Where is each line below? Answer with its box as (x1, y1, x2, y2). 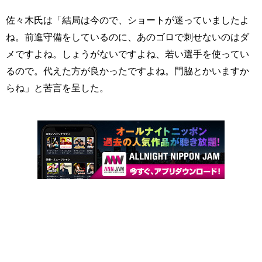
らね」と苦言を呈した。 (6, 82, 109, 94)
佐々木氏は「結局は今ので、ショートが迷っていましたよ (6, 15, 249, 26)
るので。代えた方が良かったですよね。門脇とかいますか (6, 65, 249, 77)
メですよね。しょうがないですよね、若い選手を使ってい (6, 49, 249, 60)
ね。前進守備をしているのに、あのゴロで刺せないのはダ (6, 32, 249, 43)
